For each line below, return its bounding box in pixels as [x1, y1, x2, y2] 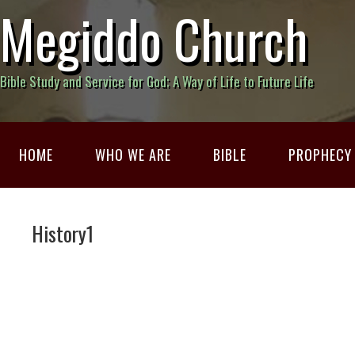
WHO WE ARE [95, 143, 171, 165]
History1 [32, 217, 94, 249]
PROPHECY [288, 143, 352, 165]
